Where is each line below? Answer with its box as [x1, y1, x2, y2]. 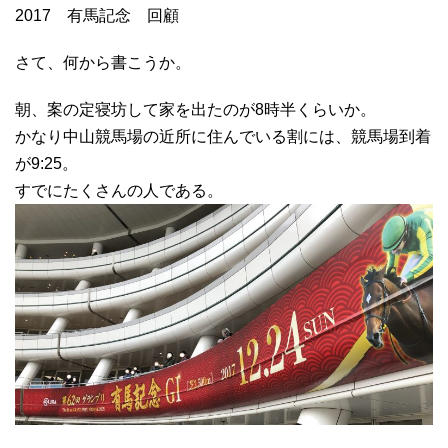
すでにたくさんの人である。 [15, 181, 223, 199]
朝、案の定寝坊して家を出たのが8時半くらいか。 [15, 100, 376, 118]
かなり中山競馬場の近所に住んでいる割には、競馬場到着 [15, 127, 431, 145]
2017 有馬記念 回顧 [15, 6, 179, 24]
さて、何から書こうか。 [15, 53, 191, 71]
